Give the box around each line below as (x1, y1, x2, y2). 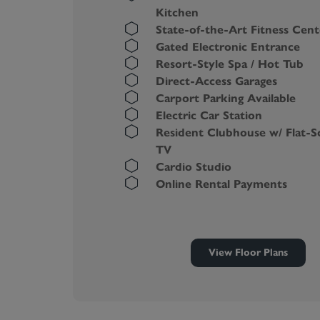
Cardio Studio (155, 160, 231, 174)
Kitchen (155, 6, 199, 19)
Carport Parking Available (155, 91, 296, 105)
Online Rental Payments (155, 177, 287, 191)
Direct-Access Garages (155, 74, 277, 88)
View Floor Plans (209, 246, 289, 259)
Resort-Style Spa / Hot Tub (155, 57, 304, 71)
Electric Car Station (155, 109, 262, 122)
